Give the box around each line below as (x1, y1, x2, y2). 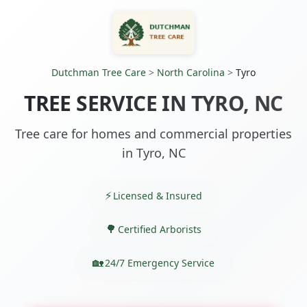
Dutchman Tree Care (51, 66, 146, 79)
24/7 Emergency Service (105, 256, 214, 269)
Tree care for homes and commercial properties (15, 125, 292, 143)
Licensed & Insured (113, 188, 202, 202)
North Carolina (157, 66, 225, 79)
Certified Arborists (118, 222, 201, 236)
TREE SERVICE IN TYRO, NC (24, 89, 283, 118)
